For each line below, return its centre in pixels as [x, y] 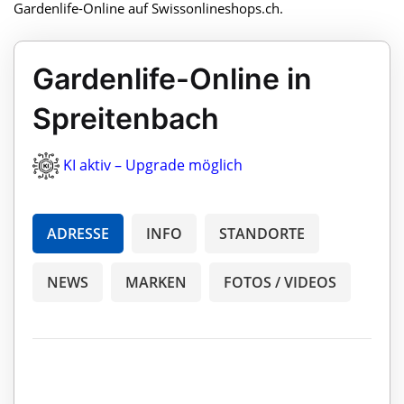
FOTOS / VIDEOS [280, 283]
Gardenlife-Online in [172, 78]
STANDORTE [262, 234]
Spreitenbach [126, 118]
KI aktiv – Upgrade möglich [153, 165]
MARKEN [156, 283]
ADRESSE [78, 234]
